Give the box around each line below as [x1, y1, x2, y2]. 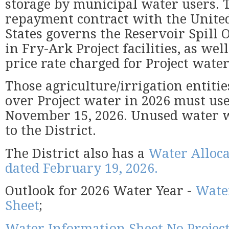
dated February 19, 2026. [5, 161, 158, 176]
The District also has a [5, 146, 145, 161]
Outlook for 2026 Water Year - [5, 184, 195, 199]
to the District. [5, 123, 96, 139]
